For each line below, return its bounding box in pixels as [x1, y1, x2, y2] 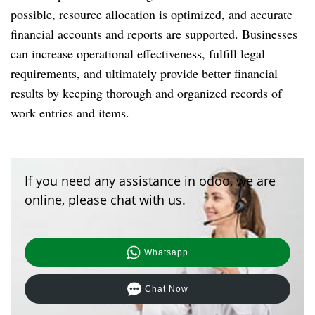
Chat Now [144, 283, 188, 294]
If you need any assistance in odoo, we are [25, 172, 276, 189]
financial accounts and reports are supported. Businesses [11, 25, 297, 42]
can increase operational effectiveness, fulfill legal [11, 44, 265, 62]
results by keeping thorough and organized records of [11, 84, 282, 101]
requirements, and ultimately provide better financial [11, 64, 278, 82]
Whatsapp [144, 247, 188, 257]
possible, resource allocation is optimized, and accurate [11, 5, 292, 22]
